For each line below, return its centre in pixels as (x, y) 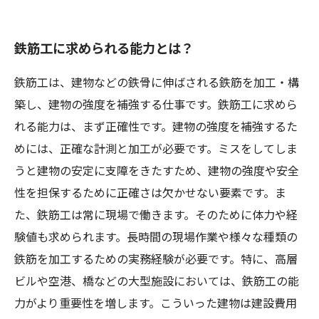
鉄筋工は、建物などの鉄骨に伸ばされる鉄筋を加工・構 (157, 84)
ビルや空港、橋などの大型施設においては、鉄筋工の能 (157, 282)
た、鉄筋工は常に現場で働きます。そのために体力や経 (156, 216)
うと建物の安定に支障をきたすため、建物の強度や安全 (157, 172)
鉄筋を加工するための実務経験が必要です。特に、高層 (156, 260)
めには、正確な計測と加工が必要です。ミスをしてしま (156, 150)
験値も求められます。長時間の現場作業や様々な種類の (156, 238)
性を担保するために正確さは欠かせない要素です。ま (150, 194)
